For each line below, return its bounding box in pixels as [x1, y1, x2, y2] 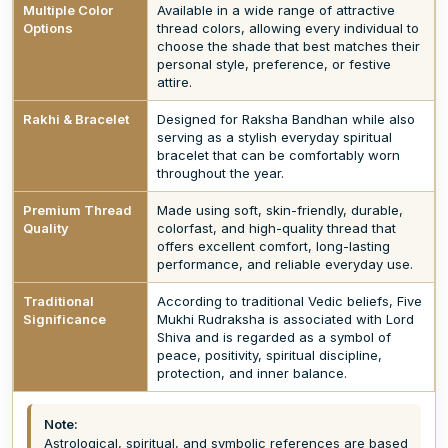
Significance [23, 311, 106, 327]
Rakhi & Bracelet [23, 111, 129, 127]
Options [23, 20, 73, 36]
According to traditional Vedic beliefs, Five [157, 293, 422, 309]
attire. [157, 74, 192, 90]
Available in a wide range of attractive [157, 2, 395, 18]
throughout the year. [157, 165, 284, 181]
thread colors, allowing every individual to [157, 20, 419, 36]
